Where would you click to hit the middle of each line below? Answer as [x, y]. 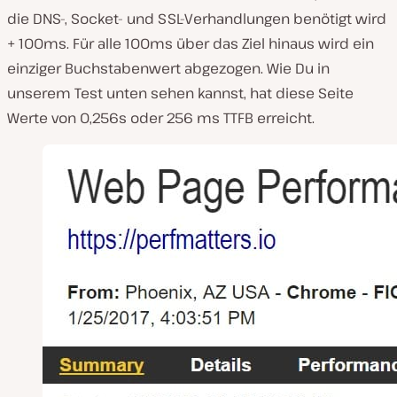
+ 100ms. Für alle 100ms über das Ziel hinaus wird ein [191, 44]
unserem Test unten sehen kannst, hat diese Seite [180, 93]
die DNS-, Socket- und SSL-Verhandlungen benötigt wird [197, 19]
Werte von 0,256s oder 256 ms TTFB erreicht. [161, 118]
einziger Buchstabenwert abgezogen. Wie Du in [168, 69]
